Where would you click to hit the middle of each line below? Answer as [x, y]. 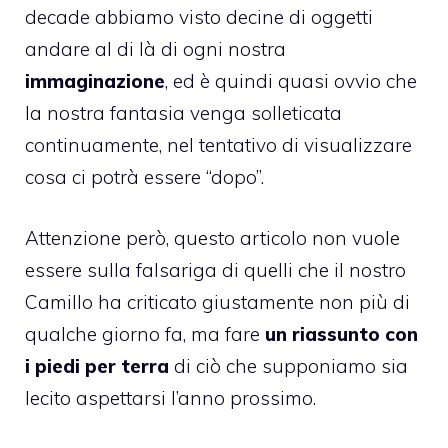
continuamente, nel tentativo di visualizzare [218, 145]
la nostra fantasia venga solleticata [183, 113]
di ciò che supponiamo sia [288, 365]
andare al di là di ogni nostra [155, 49]
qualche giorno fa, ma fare [145, 333]
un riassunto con [341, 333]
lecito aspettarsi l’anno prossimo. [170, 397]
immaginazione [95, 81]
